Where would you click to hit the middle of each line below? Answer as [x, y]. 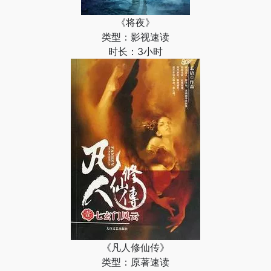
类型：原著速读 [135, 262]
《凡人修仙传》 [135, 247]
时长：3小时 [135, 51]
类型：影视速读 [135, 37]
